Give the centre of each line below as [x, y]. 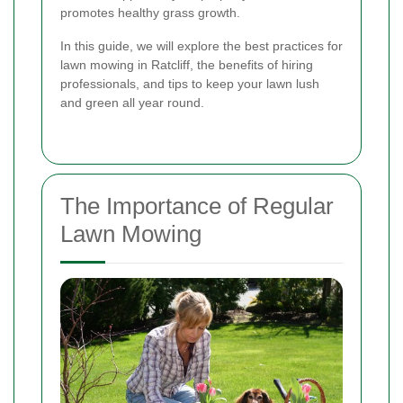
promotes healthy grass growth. [150, 13]
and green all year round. [132, 103]
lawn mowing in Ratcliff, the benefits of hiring [187, 65]
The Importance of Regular [197, 206]
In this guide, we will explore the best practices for [201, 46]
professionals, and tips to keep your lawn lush [190, 84]
